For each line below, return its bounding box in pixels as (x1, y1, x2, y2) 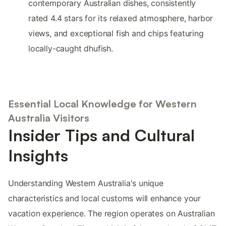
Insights (8, 145, 68, 165)
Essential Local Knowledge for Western (8, 97, 197, 110)
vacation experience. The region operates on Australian (8, 208, 215, 218)
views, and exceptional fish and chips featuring (28, 28, 204, 39)
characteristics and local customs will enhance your (8, 193, 201, 203)
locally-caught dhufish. (28, 43, 113, 54)
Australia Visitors (8, 111, 89, 124)
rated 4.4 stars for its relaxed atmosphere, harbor (28, 13, 213, 24)
